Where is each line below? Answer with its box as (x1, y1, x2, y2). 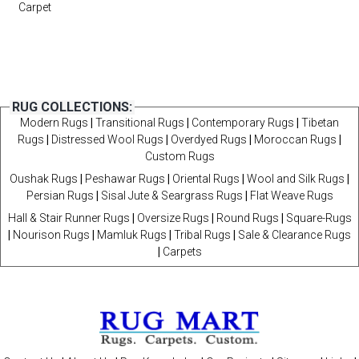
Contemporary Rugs (192, 116, 294, 129)
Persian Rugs (26, 189, 94, 202)
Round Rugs (216, 212, 279, 224)
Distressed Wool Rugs (51, 133, 163, 146)
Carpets (162, 245, 202, 258)
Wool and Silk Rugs (247, 172, 345, 185)
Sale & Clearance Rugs (238, 228, 351, 241)
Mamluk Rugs (97, 228, 167, 241)
